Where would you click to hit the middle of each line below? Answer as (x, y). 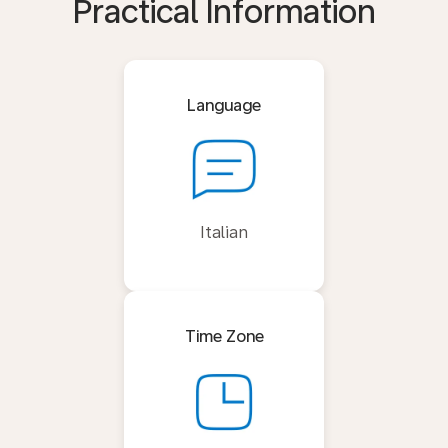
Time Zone (224, 336)
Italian (224, 232)
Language (224, 105)
